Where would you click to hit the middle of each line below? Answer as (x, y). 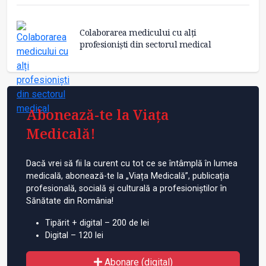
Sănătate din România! (70, 201)
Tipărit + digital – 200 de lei (97, 223)
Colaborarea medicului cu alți (138, 32)
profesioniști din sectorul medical (145, 44)
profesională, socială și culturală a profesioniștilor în (126, 188)
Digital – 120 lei (74, 235)
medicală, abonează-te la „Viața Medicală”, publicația (128, 176)
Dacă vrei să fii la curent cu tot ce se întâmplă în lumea (132, 163)
